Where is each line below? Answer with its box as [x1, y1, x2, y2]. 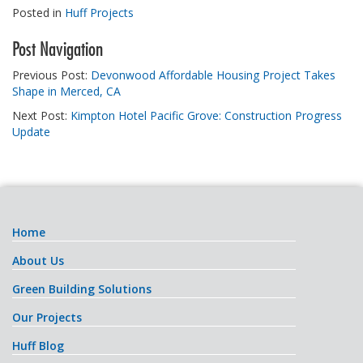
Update [12, 123, 50, 139]
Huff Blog [12, 337, 64, 353]
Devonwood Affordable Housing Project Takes [91, 66, 335, 83]
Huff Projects [65, 4, 134, 20]
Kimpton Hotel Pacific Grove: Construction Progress [70, 107, 342, 123]
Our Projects [12, 309, 82, 325]
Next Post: [12, 107, 70, 123]
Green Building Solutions [12, 280, 152, 297]
